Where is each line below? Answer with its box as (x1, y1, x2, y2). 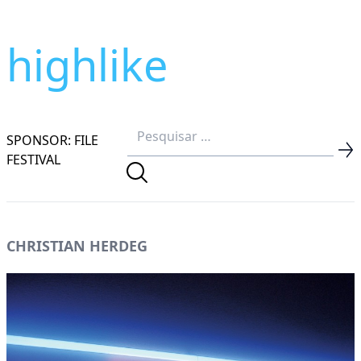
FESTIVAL (6, 150, 60, 168)
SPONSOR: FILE (6, 131, 98, 149)
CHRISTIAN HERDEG (6, 236, 147, 255)
